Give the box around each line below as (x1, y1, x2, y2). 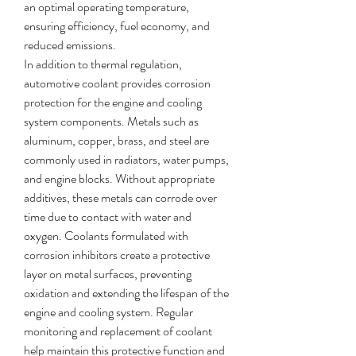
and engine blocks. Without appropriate (24, 169, 215, 188)
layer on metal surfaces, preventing (24, 265, 192, 283)
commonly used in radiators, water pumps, (24, 150, 229, 168)
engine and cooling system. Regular (24, 303, 193, 321)
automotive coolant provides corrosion (24, 74, 211, 92)
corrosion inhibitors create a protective (24, 246, 210, 264)
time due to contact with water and (24, 207, 192, 226)
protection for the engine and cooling (24, 93, 202, 111)
